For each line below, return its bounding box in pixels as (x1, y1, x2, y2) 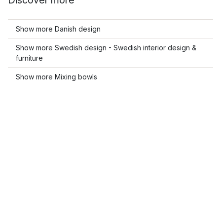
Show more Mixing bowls (16, 73, 97, 81)
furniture (16, 54, 43, 62)
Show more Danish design (16, 25, 101, 33)
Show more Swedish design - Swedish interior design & (16, 43, 196, 52)
